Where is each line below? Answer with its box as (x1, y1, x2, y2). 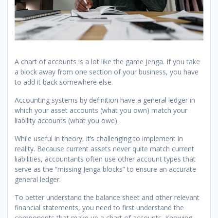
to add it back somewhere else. (15, 77, 113, 87)
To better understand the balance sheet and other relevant (15, 193, 200, 202)
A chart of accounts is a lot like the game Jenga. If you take (15, 57, 200, 67)
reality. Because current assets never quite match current (15, 144, 194, 154)
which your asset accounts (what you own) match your (15, 106, 187, 115)
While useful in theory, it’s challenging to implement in (15, 134, 183, 144)
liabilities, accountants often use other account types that (15, 154, 196, 164)
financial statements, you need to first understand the (15, 203, 184, 213)
